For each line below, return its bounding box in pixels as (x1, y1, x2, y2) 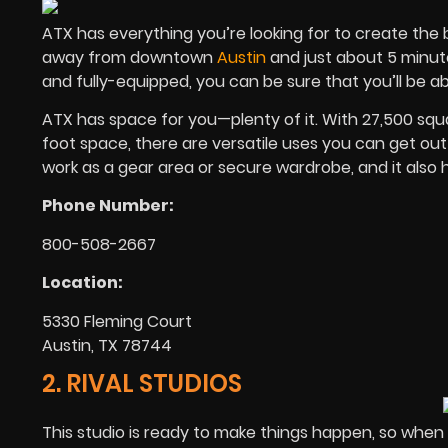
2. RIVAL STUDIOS (42, 366, 242, 400)
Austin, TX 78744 (42, 333, 172, 357)
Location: (42, 271, 123, 295)
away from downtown (42, 45, 213, 69)
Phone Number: (42, 194, 174, 218)
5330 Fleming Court (42, 309, 192, 333)
